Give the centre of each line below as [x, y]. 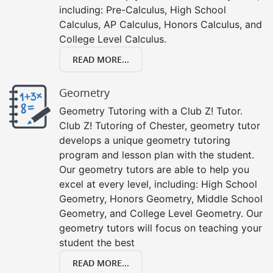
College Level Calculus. [113, 39]
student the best [97, 242]
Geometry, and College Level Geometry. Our [161, 213]
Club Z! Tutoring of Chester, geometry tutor [160, 125]
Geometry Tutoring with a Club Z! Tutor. [151, 111]
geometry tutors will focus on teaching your [161, 228]
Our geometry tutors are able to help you [154, 169]
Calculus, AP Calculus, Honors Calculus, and [161, 24]
